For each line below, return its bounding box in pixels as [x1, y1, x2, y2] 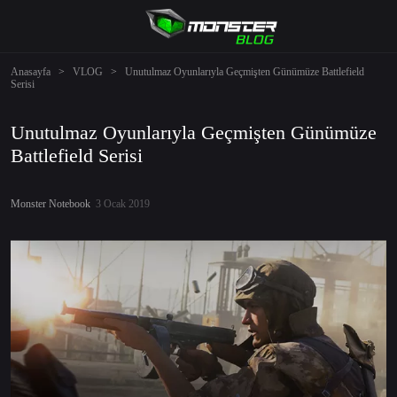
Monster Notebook [11, 198, 90, 210]
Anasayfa [11, 66, 51, 78]
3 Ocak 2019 [90, 198, 150, 210]
